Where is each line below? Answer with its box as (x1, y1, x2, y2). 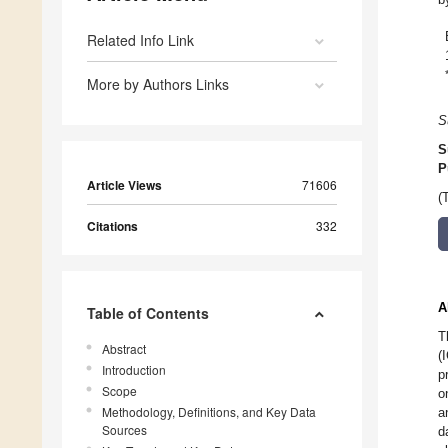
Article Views (87, 176, 162, 195)
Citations (87, 217, 138, 236)
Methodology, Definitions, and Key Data (102, 403, 316, 421)
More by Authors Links (87, 74, 229, 95)
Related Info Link (87, 30, 194, 51)
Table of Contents (87, 303, 209, 324)
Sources (102, 421, 147, 439)
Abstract (102, 340, 146, 358)
